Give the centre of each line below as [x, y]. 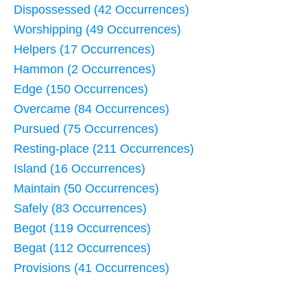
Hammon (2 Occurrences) [85, 69]
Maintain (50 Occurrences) [86, 188]
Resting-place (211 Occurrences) [104, 148]
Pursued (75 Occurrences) [86, 128]
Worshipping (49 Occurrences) [97, 29]
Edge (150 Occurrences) [81, 89]
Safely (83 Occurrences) [80, 208]
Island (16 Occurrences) [79, 168]
